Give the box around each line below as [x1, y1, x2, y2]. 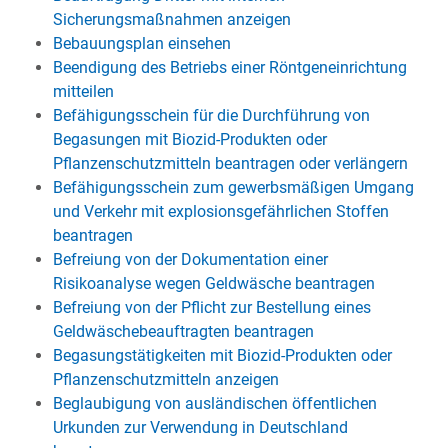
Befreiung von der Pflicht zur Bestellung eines [52, 298, 371, 317]
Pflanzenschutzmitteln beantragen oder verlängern [52, 154, 408, 173]
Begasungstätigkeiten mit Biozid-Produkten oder [52, 346, 392, 365]
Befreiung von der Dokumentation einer [52, 250, 328, 269]
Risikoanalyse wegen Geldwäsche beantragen [52, 274, 375, 293]
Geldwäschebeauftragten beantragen [52, 322, 314, 341]
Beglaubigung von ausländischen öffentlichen [52, 394, 377, 413]
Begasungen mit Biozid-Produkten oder [52, 130, 327, 149]
